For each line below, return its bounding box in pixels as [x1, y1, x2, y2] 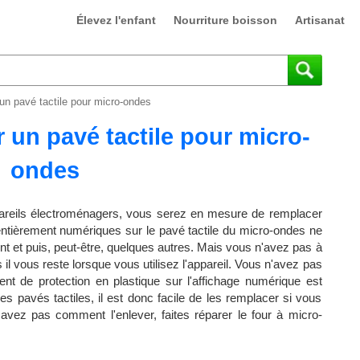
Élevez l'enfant [76, 14, 156, 27]
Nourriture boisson [173, 14, 277, 27]
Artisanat [294, 14, 345, 27]
